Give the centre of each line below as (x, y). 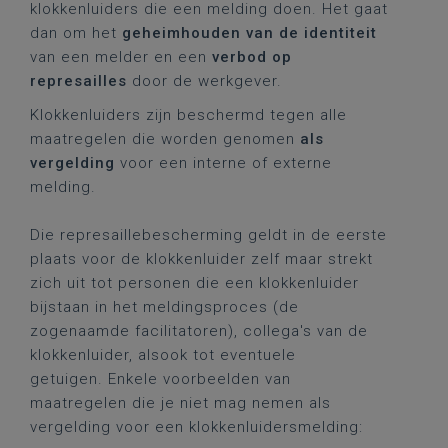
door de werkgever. (204, 81)
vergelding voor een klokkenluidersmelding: (196, 427)
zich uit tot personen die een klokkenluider (194, 283)
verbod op (252, 57)
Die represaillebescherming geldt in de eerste (208, 235)
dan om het (76, 33)
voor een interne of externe (226, 163)
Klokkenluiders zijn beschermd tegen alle (188, 115)
